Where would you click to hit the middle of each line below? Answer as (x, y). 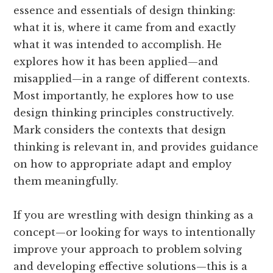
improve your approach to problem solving (128, 249)
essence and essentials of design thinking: (125, 10)
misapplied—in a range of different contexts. (132, 78)
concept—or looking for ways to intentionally (135, 232)
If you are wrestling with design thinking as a (134, 215)
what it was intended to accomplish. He (118, 44)
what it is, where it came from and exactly (125, 27)
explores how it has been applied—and (116, 61)
